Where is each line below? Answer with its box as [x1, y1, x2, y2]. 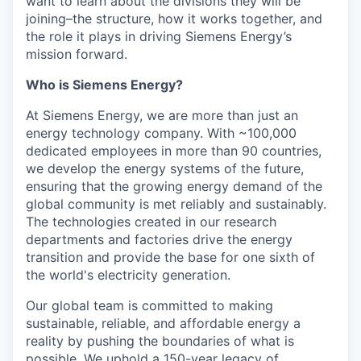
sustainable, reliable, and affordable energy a [26, 315, 301, 332]
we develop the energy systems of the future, [26, 160, 304, 177]
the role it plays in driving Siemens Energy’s [26, 28, 292, 45]
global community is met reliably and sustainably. [26, 196, 326, 213]
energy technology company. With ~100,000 [26, 125, 297, 142]
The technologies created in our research [26, 214, 276, 230]
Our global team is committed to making [26, 297, 273, 314]
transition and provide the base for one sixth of [26, 249, 315, 266]
